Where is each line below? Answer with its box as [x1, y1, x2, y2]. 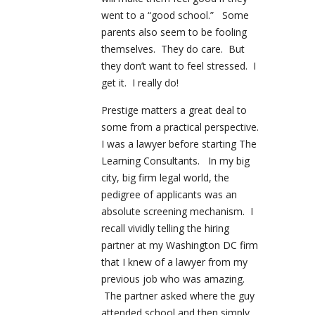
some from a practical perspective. [101, 120, 259, 134]
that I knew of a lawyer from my [101, 255, 247, 269]
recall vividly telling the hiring [101, 221, 229, 236]
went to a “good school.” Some [101, 8, 249, 22]
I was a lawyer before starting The [101, 137, 257, 151]
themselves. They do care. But [101, 42, 245, 56]
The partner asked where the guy [101, 289, 255, 303]
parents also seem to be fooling [101, 25, 247, 39]
